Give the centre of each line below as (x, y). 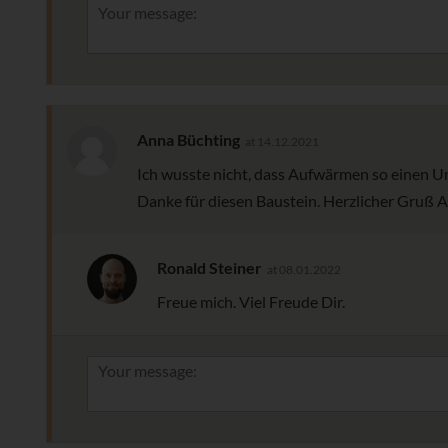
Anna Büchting (188, 140)
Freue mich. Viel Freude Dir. (251, 302)
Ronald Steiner (209, 268)
